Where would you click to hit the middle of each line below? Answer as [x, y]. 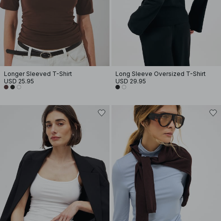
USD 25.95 [19, 81]
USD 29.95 [131, 81]
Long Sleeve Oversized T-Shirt [161, 74]
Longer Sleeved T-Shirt [38, 74]
